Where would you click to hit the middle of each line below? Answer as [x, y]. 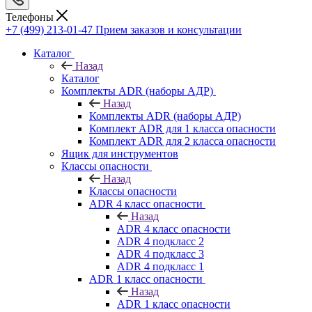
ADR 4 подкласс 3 [161, 253]
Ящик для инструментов [120, 153]
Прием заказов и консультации [169, 29]
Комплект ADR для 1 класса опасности [182, 128]
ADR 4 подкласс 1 [161, 266]
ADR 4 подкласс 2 [161, 241]
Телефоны [31, 17]
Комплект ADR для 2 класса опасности [182, 141]
